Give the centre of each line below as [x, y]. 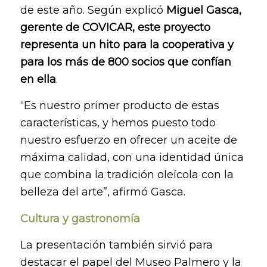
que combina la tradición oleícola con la [127, 175]
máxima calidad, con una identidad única [132, 158]
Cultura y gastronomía [80, 218]
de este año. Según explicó [93, 10]
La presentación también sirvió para [116, 245]
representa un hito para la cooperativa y [127, 45]
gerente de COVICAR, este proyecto [115, 28]
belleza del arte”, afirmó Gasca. [103, 192]
